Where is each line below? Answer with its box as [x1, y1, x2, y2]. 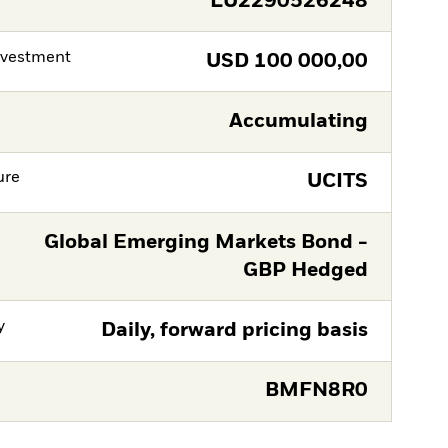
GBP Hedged [242, 260, 368, 280]
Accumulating [228, 112, 368, 132]
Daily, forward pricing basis [100, 320, 368, 340]
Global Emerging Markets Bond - [43, 232, 368, 252]
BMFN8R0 [264, 381, 368, 401]
